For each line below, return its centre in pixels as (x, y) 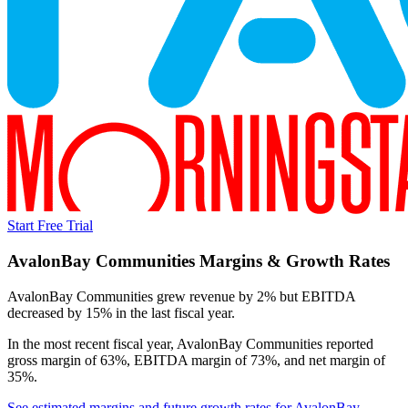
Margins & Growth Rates (292, 261)
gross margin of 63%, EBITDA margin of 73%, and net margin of (196, 360)
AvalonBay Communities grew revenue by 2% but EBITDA (181, 296)
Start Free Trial (50, 226)
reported (348, 343)
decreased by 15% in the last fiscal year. (121, 312)
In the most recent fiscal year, (92, 343)
